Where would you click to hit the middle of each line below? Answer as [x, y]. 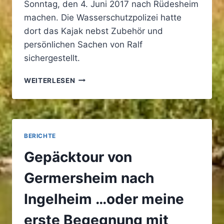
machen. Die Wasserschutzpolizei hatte [103, 17]
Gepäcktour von [78, 157]
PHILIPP [89, 109]
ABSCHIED [93, 78]
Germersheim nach [89, 178]
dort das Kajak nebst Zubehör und [93, 31]
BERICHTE [40, 135]
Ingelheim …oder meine [104, 199]
